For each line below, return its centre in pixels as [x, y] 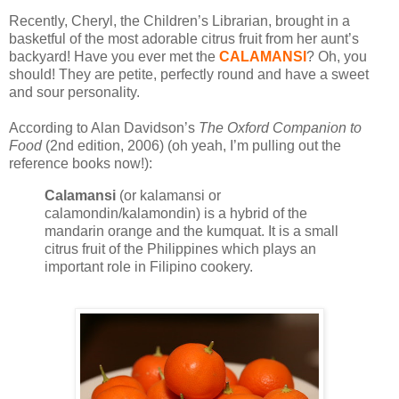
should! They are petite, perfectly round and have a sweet [189, 75]
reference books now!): [81, 164]
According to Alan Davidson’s [104, 128]
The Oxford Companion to [280, 128]
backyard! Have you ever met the [114, 57]
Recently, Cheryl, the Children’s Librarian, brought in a [179, 21]
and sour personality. [74, 93]
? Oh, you [337, 57]
